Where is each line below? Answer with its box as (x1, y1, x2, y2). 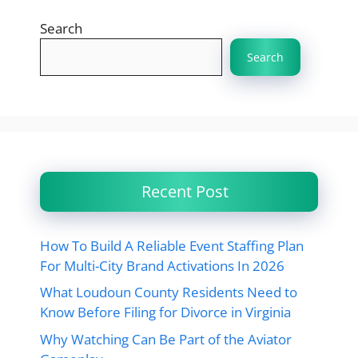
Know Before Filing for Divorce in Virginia (40, 303, 291, 321)
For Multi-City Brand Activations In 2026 (40, 256, 284, 275)
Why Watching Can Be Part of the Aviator (40, 329, 292, 348)
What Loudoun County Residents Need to (40, 283, 297, 301)
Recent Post (141, 180, 229, 202)
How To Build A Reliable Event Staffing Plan (40, 236, 304, 255)
